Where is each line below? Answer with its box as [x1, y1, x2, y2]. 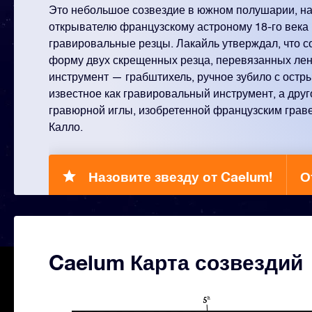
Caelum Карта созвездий [49, 250, 303, 275]
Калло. [49, 120, 83, 133]
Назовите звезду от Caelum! [88, 169, 272, 185]
